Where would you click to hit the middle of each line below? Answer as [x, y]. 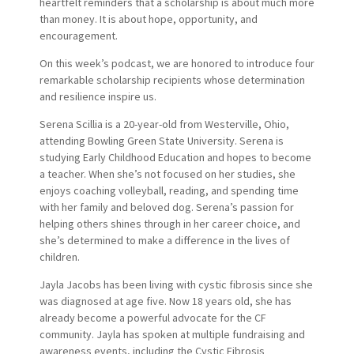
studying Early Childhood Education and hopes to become [175, 157]
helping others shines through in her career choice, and [169, 223]
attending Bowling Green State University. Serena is [161, 140]
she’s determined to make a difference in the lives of [164, 240]
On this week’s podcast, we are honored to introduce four [177, 63]
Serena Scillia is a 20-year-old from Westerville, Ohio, [164, 124]
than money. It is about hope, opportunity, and [148, 19]
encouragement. [78, 35]
